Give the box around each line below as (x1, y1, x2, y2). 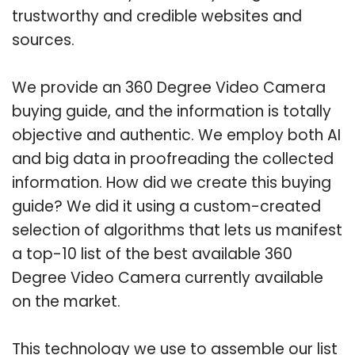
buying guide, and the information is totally (12, 100, 331, 122)
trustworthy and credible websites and (12, 5, 302, 27)
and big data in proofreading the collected (12, 147, 334, 170)
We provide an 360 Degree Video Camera (12, 76, 326, 98)
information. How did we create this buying (12, 171, 331, 193)
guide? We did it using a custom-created (12, 195, 321, 217)
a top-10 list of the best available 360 (12, 242, 292, 265)
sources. (12, 29, 74, 51)
